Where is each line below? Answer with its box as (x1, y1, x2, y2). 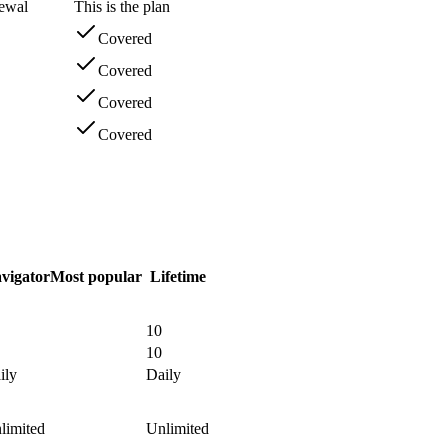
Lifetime (149, 268, 206, 286)
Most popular (50, 268, 142, 286)
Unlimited (146, 420, 209, 438)
